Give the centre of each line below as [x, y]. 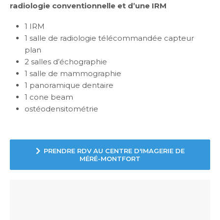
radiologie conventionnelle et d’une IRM [88, 6]
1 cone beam [49, 97]
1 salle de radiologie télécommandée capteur [109, 38]
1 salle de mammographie [73, 74]
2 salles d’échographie [66, 62]
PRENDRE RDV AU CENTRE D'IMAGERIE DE [114, 151]
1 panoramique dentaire [69, 85]
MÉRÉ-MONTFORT [110, 159]
